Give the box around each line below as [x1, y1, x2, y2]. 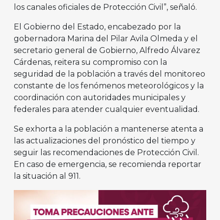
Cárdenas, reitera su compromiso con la [14, 57, 167, 67]
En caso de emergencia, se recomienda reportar [14, 160, 201, 169]
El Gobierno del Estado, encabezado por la [14, 22, 181, 32]
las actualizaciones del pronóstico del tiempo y [14, 136, 195, 146]
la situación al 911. [14, 171, 81, 181]
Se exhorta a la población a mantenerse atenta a [14, 124, 203, 134]
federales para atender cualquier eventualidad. [14, 105, 199, 114]
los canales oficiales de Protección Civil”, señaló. [14, 2, 197, 12]
